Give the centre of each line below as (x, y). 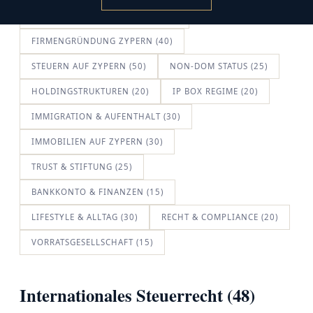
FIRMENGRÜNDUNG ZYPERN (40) (102, 41)
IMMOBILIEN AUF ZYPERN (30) (97, 141)
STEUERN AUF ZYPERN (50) (89, 66)
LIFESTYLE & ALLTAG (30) (85, 217)
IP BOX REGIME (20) (215, 91)
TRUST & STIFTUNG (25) (82, 167)
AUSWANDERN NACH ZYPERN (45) (104, 16)
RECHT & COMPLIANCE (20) (220, 217)
